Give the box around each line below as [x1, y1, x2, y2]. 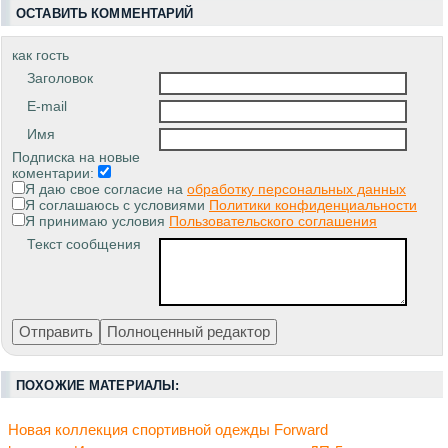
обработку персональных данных [187, 180, 406, 197]
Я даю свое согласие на [25, 180, 187, 197]
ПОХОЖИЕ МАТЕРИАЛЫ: [16, 377, 180, 393]
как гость [12, 46, 69, 63]
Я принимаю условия [25, 212, 169, 229]
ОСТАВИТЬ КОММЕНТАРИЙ [16, 5, 194, 21]
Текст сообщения [27, 235, 141, 252]
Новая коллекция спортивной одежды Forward [8, 421, 328, 438]
